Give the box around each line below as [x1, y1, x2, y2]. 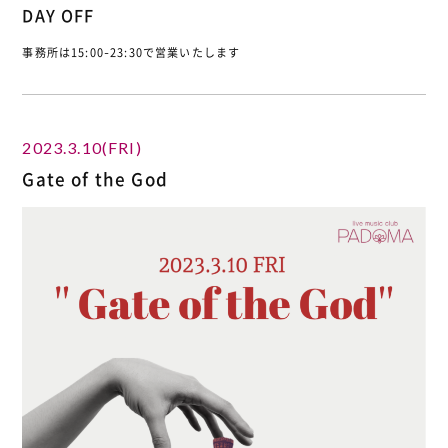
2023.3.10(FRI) [22, 137, 142, 157]
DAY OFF [22, 2, 95, 27]
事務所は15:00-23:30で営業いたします [22, 43, 241, 61]
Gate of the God [22, 165, 168, 191]
